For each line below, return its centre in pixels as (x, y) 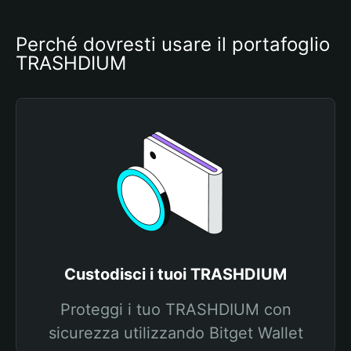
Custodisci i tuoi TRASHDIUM (175, 274)
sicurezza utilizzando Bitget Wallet (175, 333)
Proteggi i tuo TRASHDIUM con (175, 309)
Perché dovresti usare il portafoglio (173, 44)
